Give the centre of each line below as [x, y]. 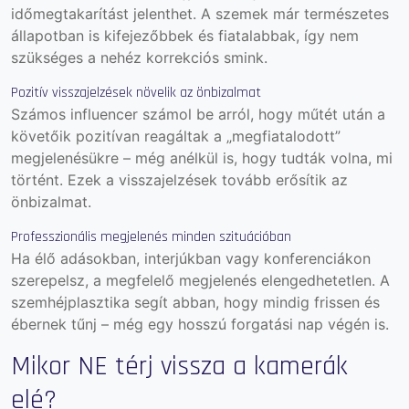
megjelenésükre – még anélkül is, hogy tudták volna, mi [202, 157]
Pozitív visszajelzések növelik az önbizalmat [136, 92]
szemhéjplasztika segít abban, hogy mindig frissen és [195, 302]
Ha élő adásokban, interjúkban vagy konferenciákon [191, 258]
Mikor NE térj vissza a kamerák [179, 366]
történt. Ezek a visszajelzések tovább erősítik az [179, 179]
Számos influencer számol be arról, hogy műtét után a [198, 114]
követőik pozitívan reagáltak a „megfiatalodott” [176, 136]
